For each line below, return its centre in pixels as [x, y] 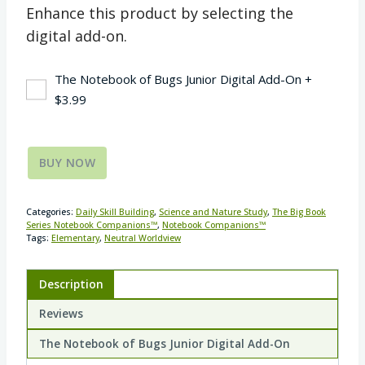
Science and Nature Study [213, 211]
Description [71, 284]
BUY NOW [67, 162]
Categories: [51, 211]
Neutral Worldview [143, 237]
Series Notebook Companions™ [92, 224]
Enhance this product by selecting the [160, 13]
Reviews [61, 314]
